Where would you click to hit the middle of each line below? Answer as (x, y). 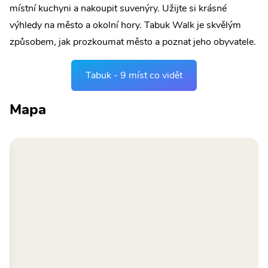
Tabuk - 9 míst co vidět (134, 75)
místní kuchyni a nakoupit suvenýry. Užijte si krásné (118, 8)
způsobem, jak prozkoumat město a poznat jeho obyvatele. (133, 42)
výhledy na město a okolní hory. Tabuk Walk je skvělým (125, 25)
